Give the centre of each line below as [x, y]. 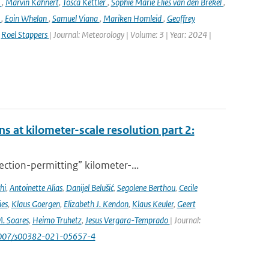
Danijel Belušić [89, 188]
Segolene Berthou [146, 188]
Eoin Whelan [26, 18]
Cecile [188, 188]
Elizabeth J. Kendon [96, 204]
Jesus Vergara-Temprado [127, 220]
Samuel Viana [76, 18]
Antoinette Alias [36, 188]
